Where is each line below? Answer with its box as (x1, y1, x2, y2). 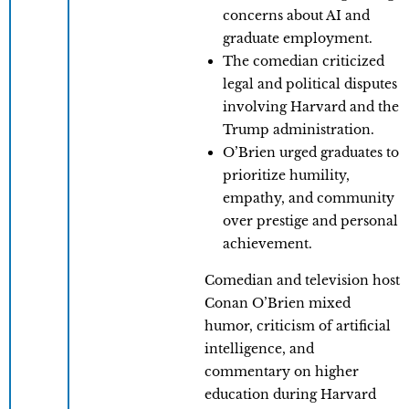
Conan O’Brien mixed (204, 294, 351, 311)
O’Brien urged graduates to (223, 143, 399, 161)
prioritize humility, (223, 166, 350, 184)
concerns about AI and (223, 6, 370, 24)
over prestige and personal (223, 212, 398, 229)
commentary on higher (204, 362, 359, 380)
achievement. (223, 235, 312, 252)
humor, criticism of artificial (204, 317, 391, 334)
